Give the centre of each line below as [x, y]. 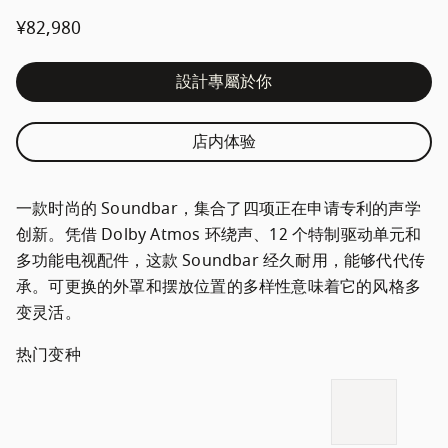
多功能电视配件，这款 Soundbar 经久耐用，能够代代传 [220, 261]
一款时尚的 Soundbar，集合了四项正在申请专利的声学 [218, 209]
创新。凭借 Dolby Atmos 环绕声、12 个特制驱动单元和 [219, 235]
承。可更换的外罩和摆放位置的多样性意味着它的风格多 [219, 287]
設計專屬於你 [224, 82]
